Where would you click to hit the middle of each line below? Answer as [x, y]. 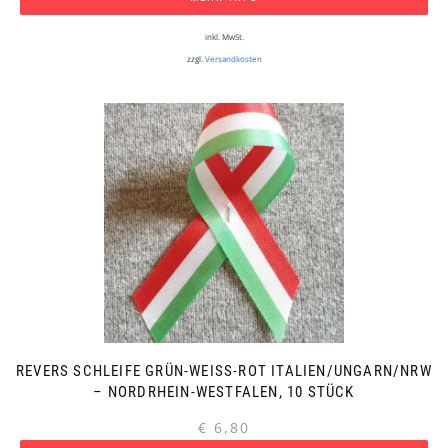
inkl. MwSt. [224, 37]
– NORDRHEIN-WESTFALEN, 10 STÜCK [224, 392]
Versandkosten [233, 59]
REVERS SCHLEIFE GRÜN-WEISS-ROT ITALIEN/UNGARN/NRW [224, 371]
